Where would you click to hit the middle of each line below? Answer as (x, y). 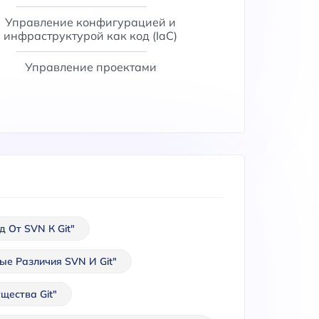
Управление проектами (90, 67)
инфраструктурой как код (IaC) (91, 36)
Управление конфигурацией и (91, 22)
